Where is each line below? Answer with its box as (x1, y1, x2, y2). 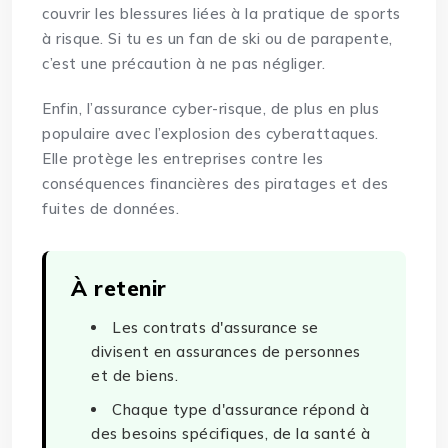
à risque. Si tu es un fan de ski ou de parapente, (42, 29, 393, 49)
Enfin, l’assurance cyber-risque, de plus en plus (42, 99, 380, 119)
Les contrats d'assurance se (112, 318, 319, 338)
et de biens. (91, 366, 179, 386)
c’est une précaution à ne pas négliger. (42, 54, 326, 74)
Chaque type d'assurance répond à (112, 400, 370, 420)
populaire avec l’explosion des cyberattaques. (42, 124, 379, 144)
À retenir (71, 275, 167, 302)
